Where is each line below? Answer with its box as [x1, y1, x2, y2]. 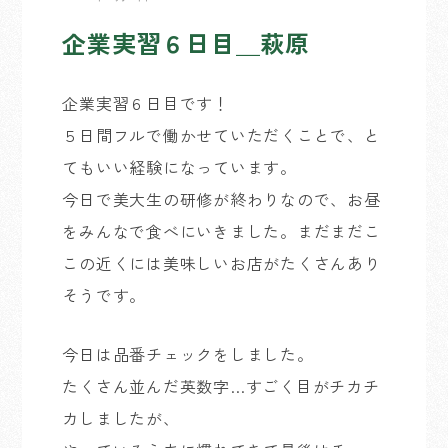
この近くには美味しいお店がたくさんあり [62, 251, 381, 275]
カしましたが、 [62, 406, 180, 430]
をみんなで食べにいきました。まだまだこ [62, 219, 381, 243]
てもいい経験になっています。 [62, 155, 297, 179]
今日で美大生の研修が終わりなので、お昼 [62, 187, 381, 211]
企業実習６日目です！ [62, 91, 230, 115]
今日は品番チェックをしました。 [62, 342, 314, 366]
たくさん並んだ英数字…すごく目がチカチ [62, 374, 380, 398]
